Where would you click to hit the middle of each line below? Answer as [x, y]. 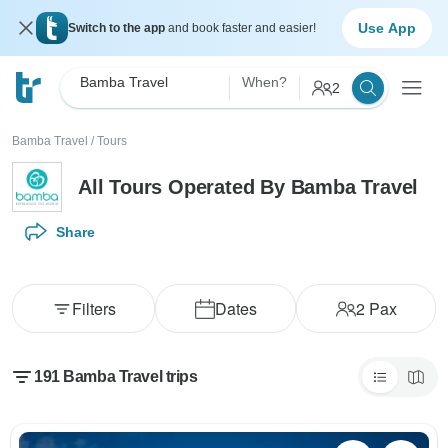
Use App [387, 27]
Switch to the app [118, 28]
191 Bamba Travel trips [116, 376]
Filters [93, 308]
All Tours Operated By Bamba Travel [248, 186]
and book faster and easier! [242, 28]
